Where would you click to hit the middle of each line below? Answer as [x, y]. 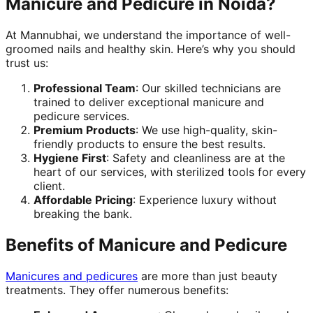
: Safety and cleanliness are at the [196, 158]
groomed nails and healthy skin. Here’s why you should [151, 49]
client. [49, 185]
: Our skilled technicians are [208, 88]
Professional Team [85, 88]
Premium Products [85, 130]
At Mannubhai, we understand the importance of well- [148, 35]
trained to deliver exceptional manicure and [149, 102]
